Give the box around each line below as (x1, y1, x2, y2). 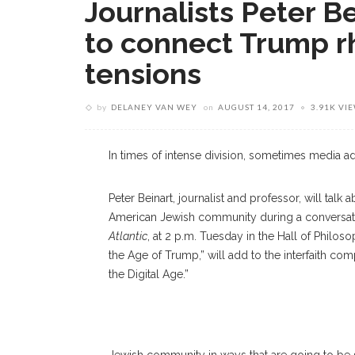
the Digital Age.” (109, 268, 189, 281)
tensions (85, 57, 201, 90)
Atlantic (109, 230, 147, 242)
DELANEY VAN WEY (111, 102, 197, 112)
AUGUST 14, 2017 (218, 102, 295, 112)
